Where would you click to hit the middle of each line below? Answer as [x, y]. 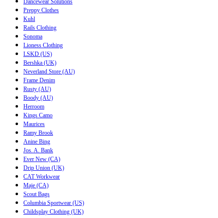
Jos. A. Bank [38, 150]
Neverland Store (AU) [49, 71]
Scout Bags [36, 194]
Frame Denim [39, 80]
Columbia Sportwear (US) [54, 203]
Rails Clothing [40, 27]
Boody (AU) [38, 98]
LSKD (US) [38, 54]
